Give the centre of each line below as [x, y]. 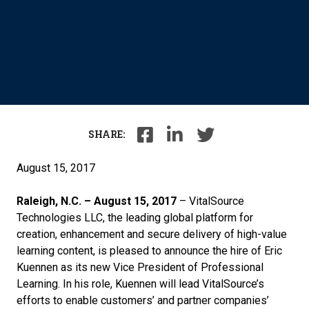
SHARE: [106, 134]
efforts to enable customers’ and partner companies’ [143, 300]
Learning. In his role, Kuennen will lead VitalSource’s [140, 284]
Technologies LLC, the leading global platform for [135, 218]
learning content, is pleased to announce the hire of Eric [149, 251]
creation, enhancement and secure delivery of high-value [152, 234]
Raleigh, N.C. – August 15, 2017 [97, 201]
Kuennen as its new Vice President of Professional [140, 267]
